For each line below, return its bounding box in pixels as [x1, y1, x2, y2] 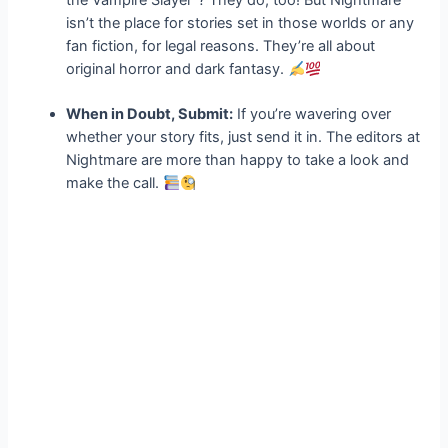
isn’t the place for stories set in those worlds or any [66, 14, 415, 33]
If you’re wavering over [233, 105, 392, 124]
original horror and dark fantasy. [66, 60, 289, 79]
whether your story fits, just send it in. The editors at [66, 128, 421, 147]
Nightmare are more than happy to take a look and [66, 151, 410, 170]
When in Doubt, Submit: [66, 105, 234, 124]
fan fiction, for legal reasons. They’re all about [66, 37, 376, 56]
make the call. [66, 174, 164, 193]
